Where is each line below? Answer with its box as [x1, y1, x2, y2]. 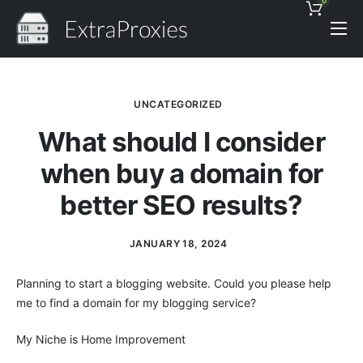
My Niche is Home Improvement [16, 332, 186, 346]
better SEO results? [60, 189, 303, 221]
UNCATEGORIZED [134, 98, 223, 110]
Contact [20, 182, 76, 199]
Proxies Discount [20, 114, 139, 131]
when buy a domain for [40, 157, 323, 190]
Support [20, 148, 78, 165]
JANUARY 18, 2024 [129, 237, 228, 250]
